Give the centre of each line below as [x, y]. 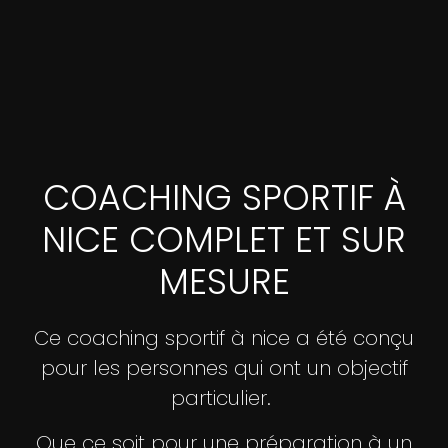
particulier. [224, 398]
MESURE [224, 282]
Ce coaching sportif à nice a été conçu [224, 338]
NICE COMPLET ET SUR [224, 240]
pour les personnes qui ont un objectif [224, 368]
